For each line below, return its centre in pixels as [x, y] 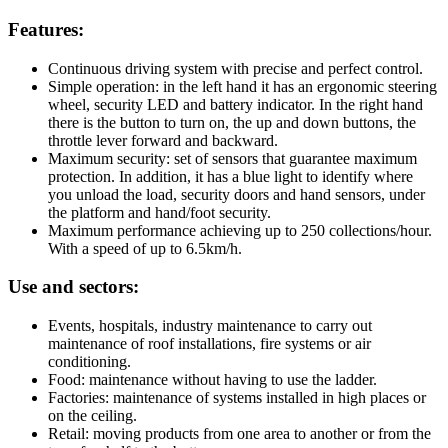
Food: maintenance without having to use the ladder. [212, 380]
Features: [46, 29]
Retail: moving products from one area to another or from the [239, 434]
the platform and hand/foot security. [159, 212]
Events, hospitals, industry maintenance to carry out [210, 326]
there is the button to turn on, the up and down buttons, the [232, 122]
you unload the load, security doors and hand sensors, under [236, 194]
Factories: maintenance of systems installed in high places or [237, 398]
